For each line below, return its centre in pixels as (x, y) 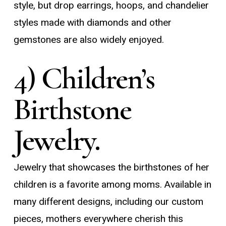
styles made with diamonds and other (92, 23)
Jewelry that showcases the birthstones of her (111, 167)
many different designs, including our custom (108, 202)
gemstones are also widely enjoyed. (89, 40)
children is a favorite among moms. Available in (112, 184)
